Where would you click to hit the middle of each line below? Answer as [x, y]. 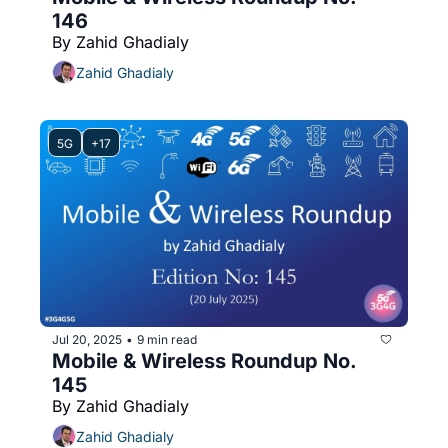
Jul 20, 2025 [87, 339]
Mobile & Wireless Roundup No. [204, 361]
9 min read [167, 339]
